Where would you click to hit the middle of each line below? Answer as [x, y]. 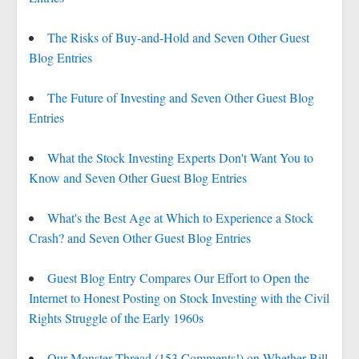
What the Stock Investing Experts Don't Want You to [180, 157]
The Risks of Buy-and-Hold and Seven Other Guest [178, 37]
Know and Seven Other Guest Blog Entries [138, 177]
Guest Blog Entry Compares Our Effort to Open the [178, 278]
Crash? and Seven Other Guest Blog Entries [140, 238]
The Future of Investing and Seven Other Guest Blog [181, 97]
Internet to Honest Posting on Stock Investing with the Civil [179, 298]
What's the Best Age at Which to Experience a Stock [180, 218]
